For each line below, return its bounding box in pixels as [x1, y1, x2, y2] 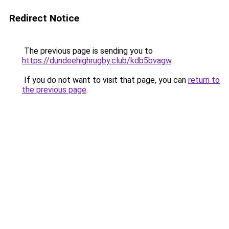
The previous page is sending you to [22, 46, 153, 56]
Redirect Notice [9, 12, 79, 24]
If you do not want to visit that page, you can [22, 75, 188, 85]
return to [188, 75, 220, 85]
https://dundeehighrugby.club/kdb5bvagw [22, 56, 171, 65]
